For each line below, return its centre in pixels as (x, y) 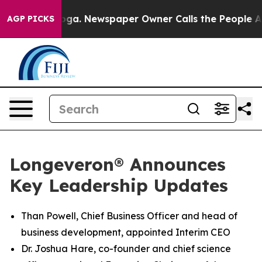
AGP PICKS (31, 19)
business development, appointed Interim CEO (126, 232)
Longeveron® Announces (118, 164)
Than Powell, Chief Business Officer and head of (129, 216)
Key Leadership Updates (119, 185)
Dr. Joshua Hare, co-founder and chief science (126, 249)
